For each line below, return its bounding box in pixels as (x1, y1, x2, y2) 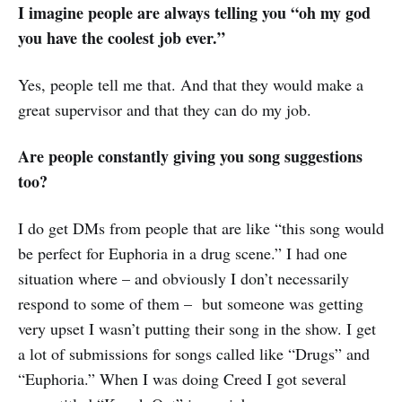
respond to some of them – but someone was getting (18, 293, 363, 315)
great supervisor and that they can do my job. (18, 99, 311, 121)
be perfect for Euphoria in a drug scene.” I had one (18, 242, 347, 265)
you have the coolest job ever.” (18, 26, 225, 50)
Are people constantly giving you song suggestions (18, 144, 363, 169)
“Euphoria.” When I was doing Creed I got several (18, 368, 346, 390)
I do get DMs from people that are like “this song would (18, 217, 384, 240)
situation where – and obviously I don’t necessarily (18, 267, 349, 290)
